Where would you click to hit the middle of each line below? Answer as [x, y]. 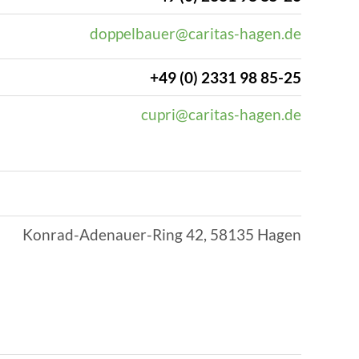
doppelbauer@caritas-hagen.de [196, 33]
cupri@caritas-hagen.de [221, 115]
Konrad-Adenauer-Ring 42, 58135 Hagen [162, 235]
